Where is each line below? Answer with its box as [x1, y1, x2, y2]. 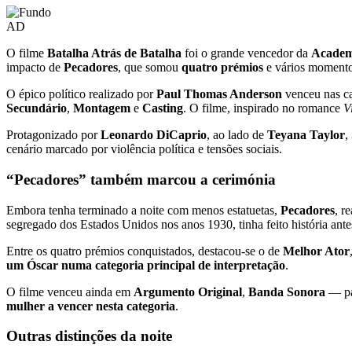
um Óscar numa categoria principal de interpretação [6, 258, 285, 272]
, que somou [118, 60, 181, 75]
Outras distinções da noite [6, 328, 172, 345]
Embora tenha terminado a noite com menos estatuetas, [6, 203, 280, 217]
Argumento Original [134, 284, 242, 299]
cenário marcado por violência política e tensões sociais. [6, 142, 282, 156]
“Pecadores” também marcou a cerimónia [6, 170, 276, 188]
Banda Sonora [248, 284, 325, 299]
